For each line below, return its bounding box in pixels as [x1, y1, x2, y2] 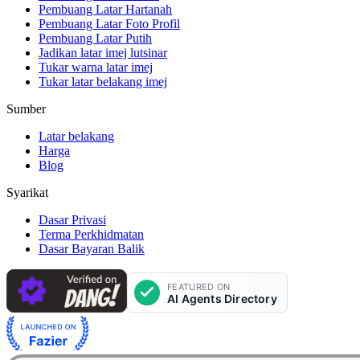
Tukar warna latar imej [39, 59, 153, 74]
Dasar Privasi [39, 212, 106, 227]
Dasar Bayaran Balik [39, 241, 145, 256]
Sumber [6, 101, 46, 116]
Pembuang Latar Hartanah [39, 2, 172, 16]
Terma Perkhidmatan [39, 227, 144, 241]
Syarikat [6, 185, 48, 199]
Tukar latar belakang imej [39, 74, 167, 88]
